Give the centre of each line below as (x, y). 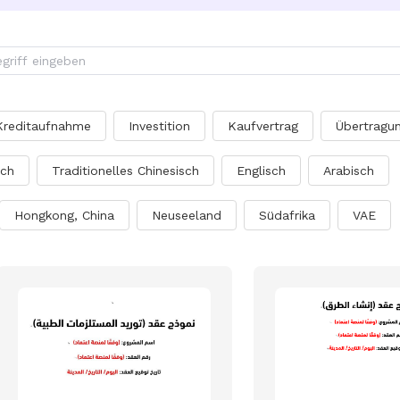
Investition (159, 126)
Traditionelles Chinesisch (125, 171)
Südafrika (287, 215)
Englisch (261, 171)
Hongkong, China (64, 215)
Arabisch (349, 171)
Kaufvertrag (263, 126)
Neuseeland (187, 215)
